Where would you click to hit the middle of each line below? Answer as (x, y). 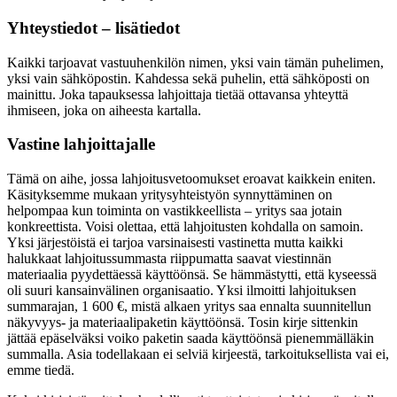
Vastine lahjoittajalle (81, 144)
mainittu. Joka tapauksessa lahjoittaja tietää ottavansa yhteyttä (178, 94)
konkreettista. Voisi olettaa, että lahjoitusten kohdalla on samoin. (185, 227)
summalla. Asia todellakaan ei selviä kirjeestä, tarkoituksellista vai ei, (198, 354)
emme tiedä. (41, 370)
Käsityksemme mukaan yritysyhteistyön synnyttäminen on (170, 195)
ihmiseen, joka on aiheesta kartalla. (104, 110)
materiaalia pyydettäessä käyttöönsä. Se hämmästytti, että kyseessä (192, 275)
